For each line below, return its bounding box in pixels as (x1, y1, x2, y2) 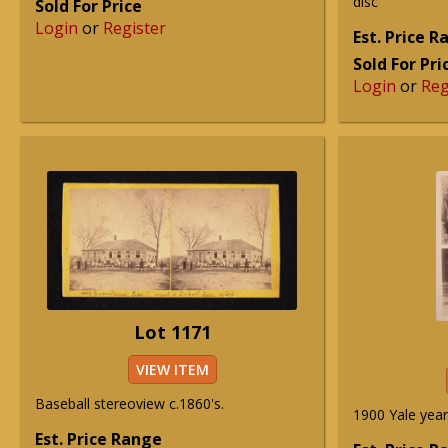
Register (103, 17, 166, 39)
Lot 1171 (133, 320, 211, 344)
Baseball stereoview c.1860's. (35, 394, 224, 413)
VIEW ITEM (135, 360, 209, 379)
